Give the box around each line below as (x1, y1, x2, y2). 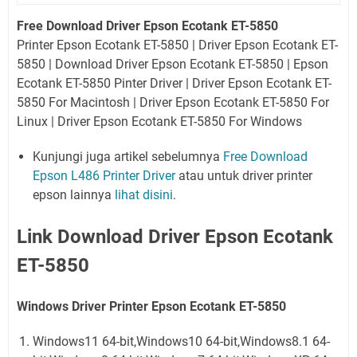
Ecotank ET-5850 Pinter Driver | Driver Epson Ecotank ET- (17, 76, 331, 91)
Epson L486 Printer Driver (33, 168, 175, 183)
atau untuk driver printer (175, 168, 312, 183)
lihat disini (115, 187, 173, 202)
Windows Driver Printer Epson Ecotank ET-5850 (17, 299, 286, 314)
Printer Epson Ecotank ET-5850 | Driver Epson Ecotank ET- (17, 37, 338, 53)
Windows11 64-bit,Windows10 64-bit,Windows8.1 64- (33, 334, 330, 349)
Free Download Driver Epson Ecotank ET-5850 (17, 18, 278, 33)
